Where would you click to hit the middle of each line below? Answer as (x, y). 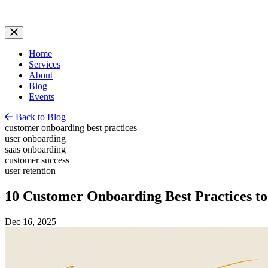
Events (42, 96)
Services (45, 64)
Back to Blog (39, 117)
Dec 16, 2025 (31, 221)
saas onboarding (35, 149)
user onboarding (35, 138)
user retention (30, 170)
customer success (37, 160)
